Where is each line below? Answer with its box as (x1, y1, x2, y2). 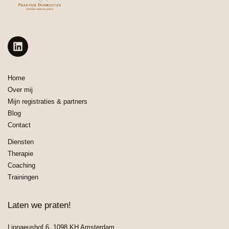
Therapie (8, 149, 33, 157)
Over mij (8, 85, 33, 94)
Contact (8, 121, 31, 129)
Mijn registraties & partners (8, 97, 87, 105)
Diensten (8, 138, 34, 146)
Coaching (8, 161, 35, 169)
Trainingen (8, 173, 38, 181)
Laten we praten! (8, 200, 71, 210)
